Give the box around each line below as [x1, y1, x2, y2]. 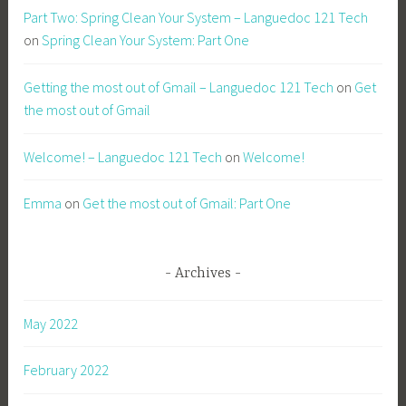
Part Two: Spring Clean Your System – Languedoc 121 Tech [24, 8, 369, 27]
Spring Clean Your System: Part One [42, 31, 250, 50]
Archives [175, 266, 231, 283]
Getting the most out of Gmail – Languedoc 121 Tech [24, 77, 334, 96]
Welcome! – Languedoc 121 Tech [24, 147, 223, 166]
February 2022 [24, 361, 110, 380]
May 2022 [24, 314, 79, 333]
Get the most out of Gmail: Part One [82, 194, 292, 213]
